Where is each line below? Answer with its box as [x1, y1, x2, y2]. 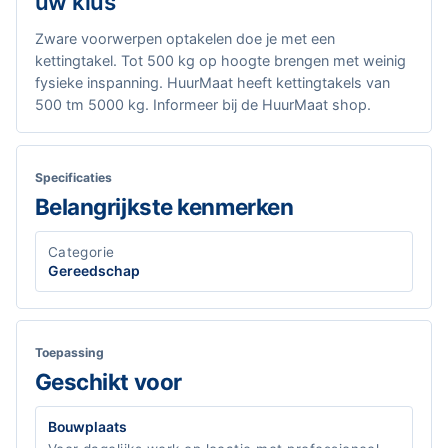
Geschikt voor [34, 368, 182, 396]
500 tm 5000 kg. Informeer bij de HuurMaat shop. [34, 96, 371, 114]
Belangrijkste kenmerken [34, 192, 294, 220]
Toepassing [34, 345, 104, 361]
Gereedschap [47, 262, 140, 279]
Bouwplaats [47, 419, 127, 436]
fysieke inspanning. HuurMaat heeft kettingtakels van [34, 74, 390, 92]
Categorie [47, 243, 115, 260]
